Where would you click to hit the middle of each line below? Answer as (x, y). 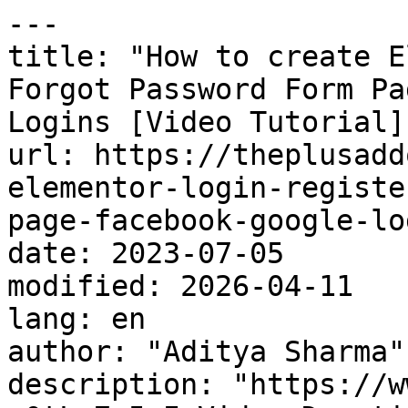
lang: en (76, 319)
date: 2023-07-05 (146, 253)
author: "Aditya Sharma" (206, 352)
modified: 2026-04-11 (180, 286)
